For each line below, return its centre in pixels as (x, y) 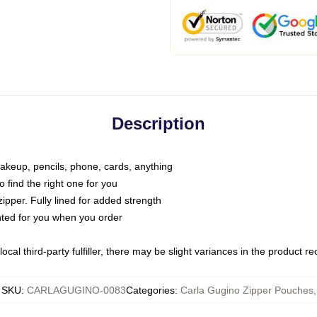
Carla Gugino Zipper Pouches (247, 290)
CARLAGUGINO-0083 (76, 290)
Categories (150, 290)
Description (158, 123)
